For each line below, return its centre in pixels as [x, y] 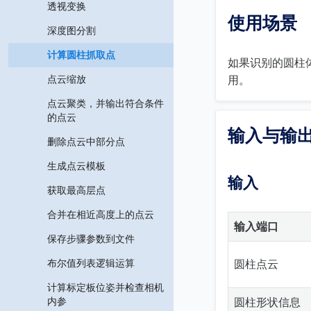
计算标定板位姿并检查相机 [106, 288]
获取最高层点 [76, 191]
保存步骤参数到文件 [91, 239]
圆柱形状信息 [267, 303]
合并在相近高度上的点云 [101, 215]
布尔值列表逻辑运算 [91, 263]
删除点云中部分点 [86, 142]
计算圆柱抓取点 [81, 55]
